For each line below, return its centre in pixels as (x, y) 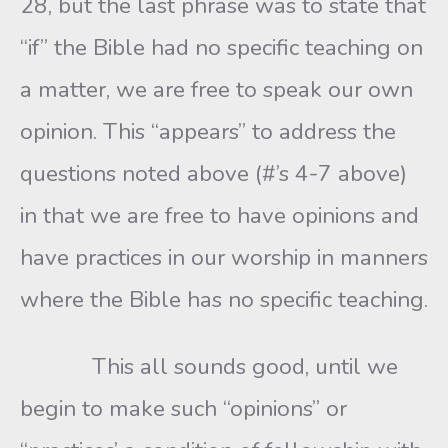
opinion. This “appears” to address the (208, 131)
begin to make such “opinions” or (183, 408)
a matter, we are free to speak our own (216, 89)
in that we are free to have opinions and (219, 215)
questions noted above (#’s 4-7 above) (213, 173)
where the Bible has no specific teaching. (224, 299)
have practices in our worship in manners (224, 257)
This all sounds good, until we (209, 366)
